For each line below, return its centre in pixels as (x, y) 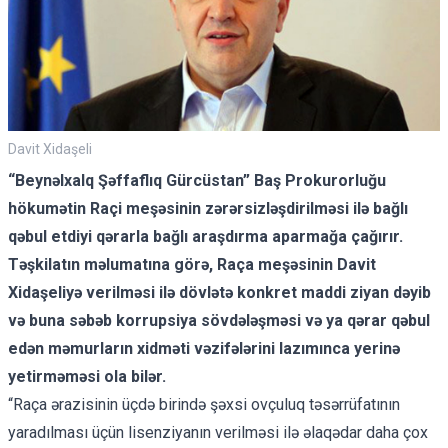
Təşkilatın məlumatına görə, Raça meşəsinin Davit (192, 264)
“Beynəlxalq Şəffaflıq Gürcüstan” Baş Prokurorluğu (197, 180)
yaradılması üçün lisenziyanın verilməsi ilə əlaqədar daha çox (218, 432)
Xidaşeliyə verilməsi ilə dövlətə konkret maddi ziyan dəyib (219, 292)
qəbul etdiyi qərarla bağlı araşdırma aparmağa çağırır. (205, 236)
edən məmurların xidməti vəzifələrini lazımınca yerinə (204, 348)
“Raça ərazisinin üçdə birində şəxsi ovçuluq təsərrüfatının (204, 404)
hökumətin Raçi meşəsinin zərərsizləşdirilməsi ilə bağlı (208, 208)
